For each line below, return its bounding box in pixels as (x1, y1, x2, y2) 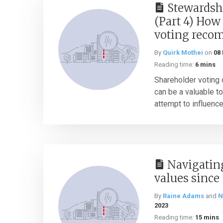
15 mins (195, 214, 219, 221)
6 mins (195, 61, 216, 68)
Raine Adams (163, 192, 204, 200)
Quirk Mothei (163, 49, 203, 56)
